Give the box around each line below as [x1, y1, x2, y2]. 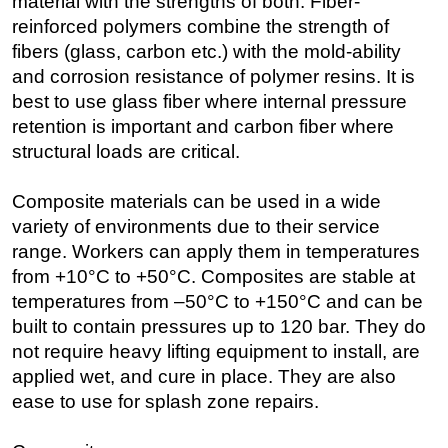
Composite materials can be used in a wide [12, 191, 381, 213]
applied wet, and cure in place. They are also [12, 366, 396, 388]
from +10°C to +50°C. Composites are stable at [12, 266, 415, 288]
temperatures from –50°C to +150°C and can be [12, 291, 423, 313]
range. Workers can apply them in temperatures [12, 241, 420, 263]
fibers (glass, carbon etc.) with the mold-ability [12, 41, 401, 63]
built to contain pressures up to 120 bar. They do [12, 316, 426, 338]
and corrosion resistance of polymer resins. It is [12, 66, 415, 88]
